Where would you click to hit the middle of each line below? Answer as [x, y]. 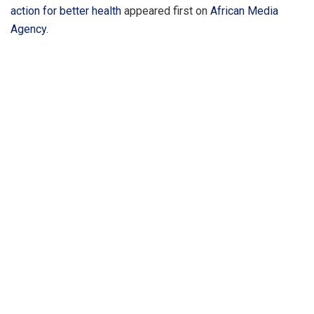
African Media [244, 11]
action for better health [66, 11]
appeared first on [166, 11]
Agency [28, 29]
